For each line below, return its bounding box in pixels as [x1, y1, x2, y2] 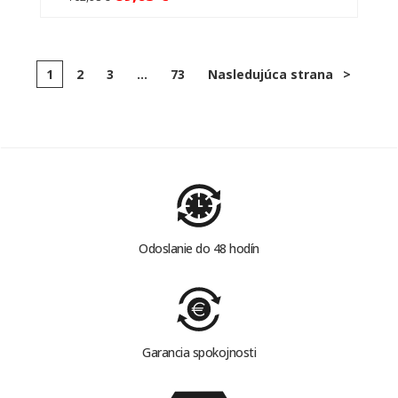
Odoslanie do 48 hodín [139, 240, 259, 258]
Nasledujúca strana [208, 65, 333, 83]
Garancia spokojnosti [142, 344, 256, 362]
